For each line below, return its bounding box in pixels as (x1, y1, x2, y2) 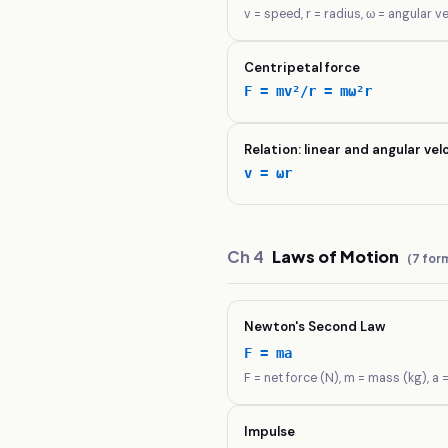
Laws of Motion (272, 246, 400, 267)
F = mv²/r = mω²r (244, 83, 373, 99)
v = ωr (244, 165, 293, 181)
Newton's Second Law (244, 318, 387, 335)
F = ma (244, 345, 293, 361)
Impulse (244, 423, 296, 440)
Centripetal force (244, 59, 361, 76)
